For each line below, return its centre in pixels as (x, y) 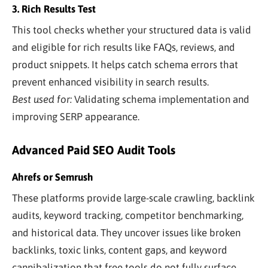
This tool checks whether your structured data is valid (132, 30)
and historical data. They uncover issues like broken (126, 232)
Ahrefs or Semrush (53, 177)
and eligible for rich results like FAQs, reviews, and (124, 47)
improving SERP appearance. (76, 116)
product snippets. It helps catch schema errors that (125, 64)
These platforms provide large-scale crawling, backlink (133, 198)
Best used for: (42, 99)
